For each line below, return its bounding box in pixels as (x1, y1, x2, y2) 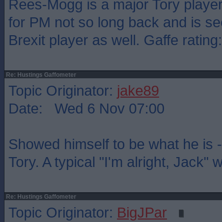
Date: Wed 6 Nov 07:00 (8, 100, 165, 116)
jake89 (117, 82, 159, 99)
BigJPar (117, 204, 167, 221)
